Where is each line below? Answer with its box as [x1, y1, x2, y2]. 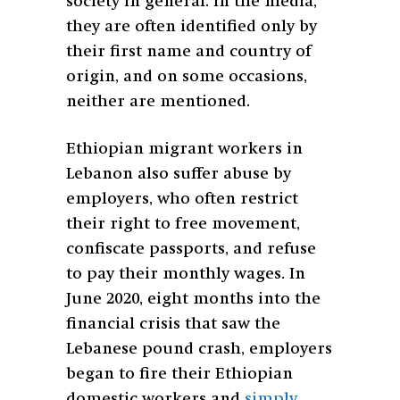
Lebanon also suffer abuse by [66, 166, 291, 183]
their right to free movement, [66, 216, 300, 233]
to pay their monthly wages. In [66, 266, 305, 283]
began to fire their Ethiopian [66, 366, 293, 383]
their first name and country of [66, 44, 311, 61]
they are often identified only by [66, 19, 317, 36]
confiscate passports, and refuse [66, 241, 316, 258]
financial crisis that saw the [66, 316, 280, 333]
